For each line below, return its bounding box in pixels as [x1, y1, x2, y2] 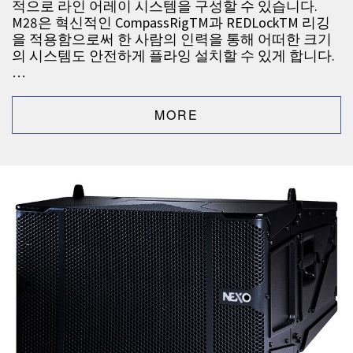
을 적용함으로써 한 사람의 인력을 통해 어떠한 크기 [12, 30, 332, 49]
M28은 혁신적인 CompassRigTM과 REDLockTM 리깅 [12, 13, 330, 32]
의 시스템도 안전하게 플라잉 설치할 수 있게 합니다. [12, 46, 335, 65]
